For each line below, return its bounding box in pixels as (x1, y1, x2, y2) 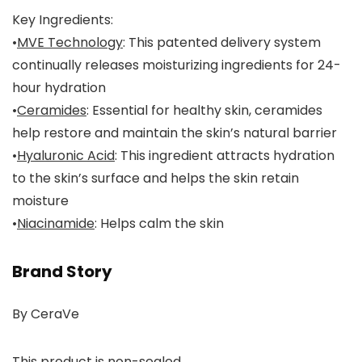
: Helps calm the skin (95, 214, 224, 234)
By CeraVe (12, 305, 79, 324)
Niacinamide (17, 214, 95, 234)
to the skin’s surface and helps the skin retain (12, 169, 299, 188)
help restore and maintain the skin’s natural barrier (12, 124, 337, 143)
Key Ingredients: (12, 11, 113, 30)
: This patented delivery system (123, 33, 321, 53)
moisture (12, 192, 69, 211)
